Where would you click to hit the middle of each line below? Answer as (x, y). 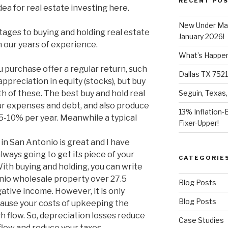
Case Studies (201, 220)
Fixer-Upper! (198, 123)
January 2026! (201, 36)
